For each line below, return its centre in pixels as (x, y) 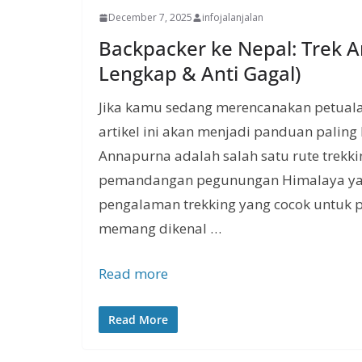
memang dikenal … (160, 229)
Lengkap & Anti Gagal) (200, 74)
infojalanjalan (233, 18)
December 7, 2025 (150, 18)
